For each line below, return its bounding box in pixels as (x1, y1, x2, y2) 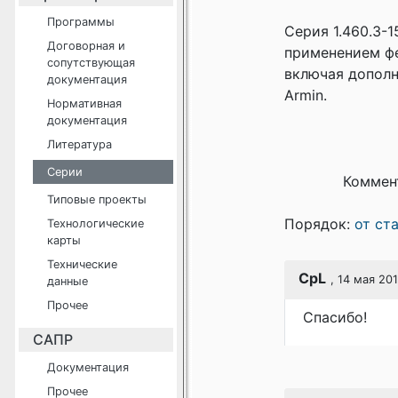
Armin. (284, 86, 327, 104)
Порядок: (284, 215, 354, 233)
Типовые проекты (47, 193, 147, 206)
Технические (47, 258, 117, 271)
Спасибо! (303, 308, 367, 326)
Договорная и (47, 39, 125, 52)
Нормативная (47, 97, 122, 110)
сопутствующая (47, 56, 135, 69)
